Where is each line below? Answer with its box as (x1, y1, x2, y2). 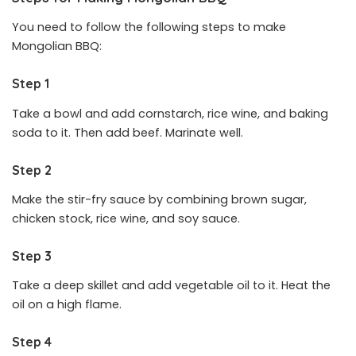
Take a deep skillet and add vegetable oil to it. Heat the (12, 277, 331, 294)
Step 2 (12, 161, 52, 178)
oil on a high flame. (12, 296, 122, 313)
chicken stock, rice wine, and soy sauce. (12, 211, 240, 227)
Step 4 (12, 334, 52, 350)
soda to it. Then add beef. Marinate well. (12, 124, 243, 141)
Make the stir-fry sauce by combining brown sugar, (12, 192, 307, 208)
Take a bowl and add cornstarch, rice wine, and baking (12, 105, 328, 122)
